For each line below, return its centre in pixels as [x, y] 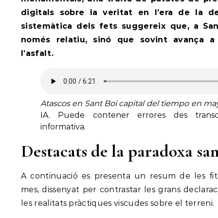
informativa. [63, 127]
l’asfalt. [37, 54]
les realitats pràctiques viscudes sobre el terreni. [118, 203]
